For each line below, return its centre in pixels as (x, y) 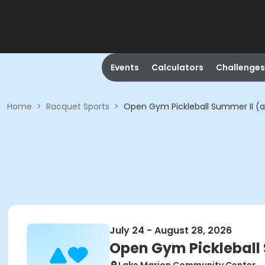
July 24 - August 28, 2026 (171, 230)
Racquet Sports (78, 106)
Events (125, 67)
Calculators (177, 67)
